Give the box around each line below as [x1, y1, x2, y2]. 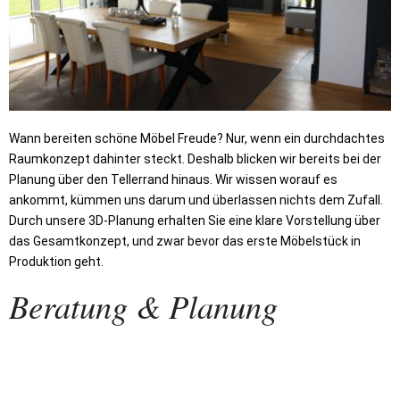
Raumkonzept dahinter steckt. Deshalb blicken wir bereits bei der [9, 151, 381, 166]
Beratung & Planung [9, 283, 278, 328]
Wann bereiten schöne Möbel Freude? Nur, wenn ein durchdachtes [9, 130, 385, 146]
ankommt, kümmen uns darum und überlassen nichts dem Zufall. [9, 192, 383, 207]
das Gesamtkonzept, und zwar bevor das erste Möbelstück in [9, 233, 361, 248]
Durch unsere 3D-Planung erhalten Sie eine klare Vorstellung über [9, 212, 380, 228]
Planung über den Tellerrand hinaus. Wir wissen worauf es [9, 171, 337, 187]
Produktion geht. [9, 254, 104, 269]
